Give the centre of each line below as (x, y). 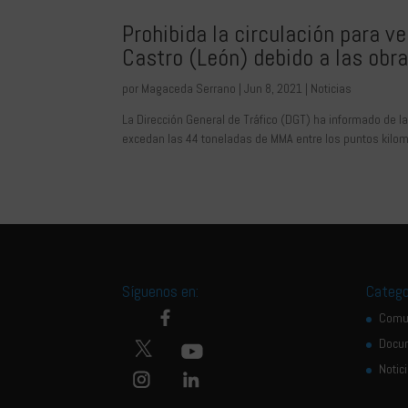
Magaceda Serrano (189, 89)
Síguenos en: (245, 291)
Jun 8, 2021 (274, 89)
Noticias (331, 89)
